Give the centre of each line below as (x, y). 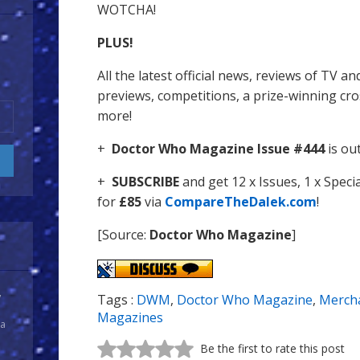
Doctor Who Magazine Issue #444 (218, 149)
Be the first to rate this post (272, 349)
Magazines (130, 318)
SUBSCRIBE (145, 182)
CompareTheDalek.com (241, 202)
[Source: (123, 235)
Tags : (117, 300)
